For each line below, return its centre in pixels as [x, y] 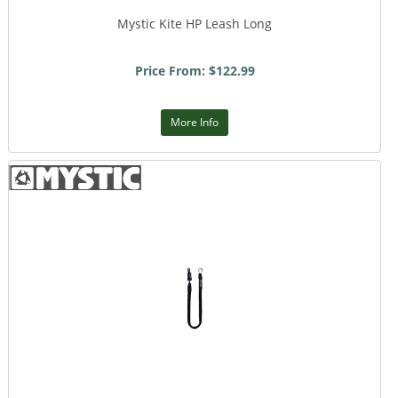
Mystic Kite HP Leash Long [195, 24]
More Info [195, 122]
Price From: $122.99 [195, 71]
